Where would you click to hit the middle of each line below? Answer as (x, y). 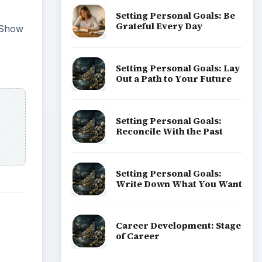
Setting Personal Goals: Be (175, 16)
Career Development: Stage (178, 226)
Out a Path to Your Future (173, 78)
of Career (137, 236)
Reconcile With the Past (169, 131)
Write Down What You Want (179, 184)
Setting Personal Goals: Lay (177, 68)
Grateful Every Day (159, 26)
